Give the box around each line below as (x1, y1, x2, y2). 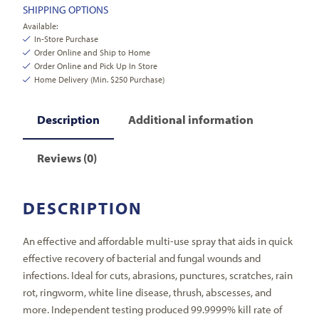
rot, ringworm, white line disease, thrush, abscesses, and (23, 285, 272, 299)
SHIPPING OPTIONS (23, 3, 109, 17)
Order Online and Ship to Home (34, 47, 151, 58)
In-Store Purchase (34, 33, 99, 45)
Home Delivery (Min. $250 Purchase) (34, 74, 165, 85)
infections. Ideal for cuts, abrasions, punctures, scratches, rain (23, 268, 293, 282)
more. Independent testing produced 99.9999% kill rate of (23, 302, 283, 316)
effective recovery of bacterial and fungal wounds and (23, 251, 261, 265)
